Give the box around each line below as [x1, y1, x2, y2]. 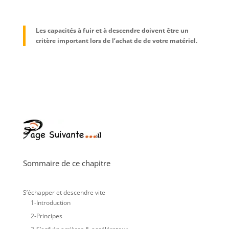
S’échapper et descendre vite [22, 188, 105, 197]
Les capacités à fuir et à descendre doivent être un [35, 26, 189, 35]
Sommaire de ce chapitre [22, 158, 110, 169]
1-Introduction [30, 198, 71, 208]
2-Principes [30, 212, 62, 221]
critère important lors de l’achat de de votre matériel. [35, 36, 197, 45]
